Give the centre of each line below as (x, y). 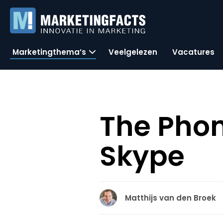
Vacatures (193, 52)
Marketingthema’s (49, 52)
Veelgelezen (133, 52)
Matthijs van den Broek (171, 198)
